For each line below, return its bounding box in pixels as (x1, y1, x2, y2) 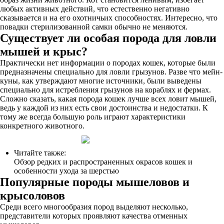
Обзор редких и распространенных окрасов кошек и (14, 157, 192, 166)
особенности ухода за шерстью (14, 166, 119, 175)
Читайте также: (14, 148, 66, 157)
